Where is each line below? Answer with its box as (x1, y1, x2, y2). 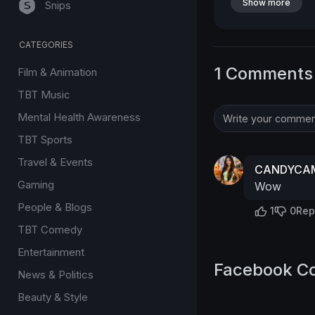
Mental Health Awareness (18, 110, 141, 124)
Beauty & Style (18, 290, 88, 304)
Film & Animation (18, 65, 97, 79)
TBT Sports (18, 133, 72, 146)
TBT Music (18, 88, 70, 101)
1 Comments (214, 63, 313, 84)
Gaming (18, 178, 54, 191)
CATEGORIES (19, 39, 74, 50)
